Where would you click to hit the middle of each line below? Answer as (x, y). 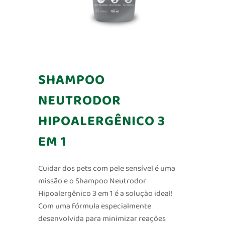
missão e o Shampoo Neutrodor (92, 181)
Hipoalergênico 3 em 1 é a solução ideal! (105, 194)
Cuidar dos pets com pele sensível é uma (106, 169)
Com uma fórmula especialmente (94, 206)
